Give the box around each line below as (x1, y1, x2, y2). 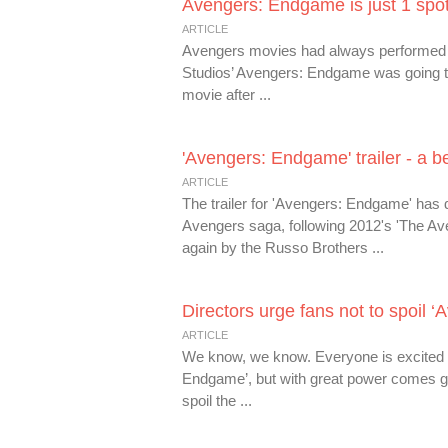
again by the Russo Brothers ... (182, 239, 384, 256)
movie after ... (182, 86, 271, 103)
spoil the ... (182, 392, 252, 409)
